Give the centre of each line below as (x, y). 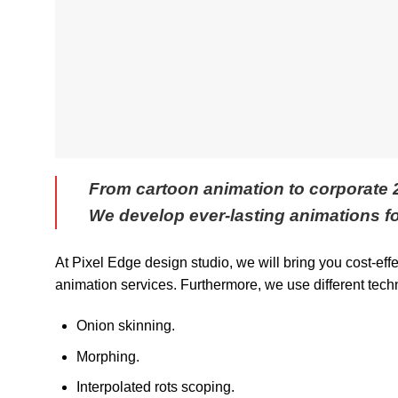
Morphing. (108, 356)
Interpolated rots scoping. (155, 387)
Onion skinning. (126, 326)
